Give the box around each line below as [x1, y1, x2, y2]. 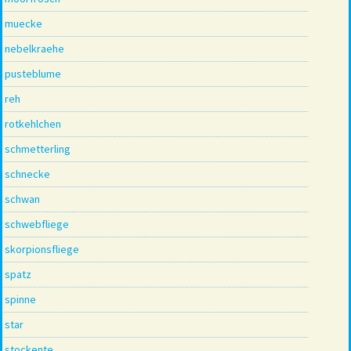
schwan [5, 191, 40, 206]
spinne [5, 291, 36, 306]
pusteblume [5, 66, 61, 81]
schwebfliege [5, 216, 69, 231]
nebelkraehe [5, 41, 64, 56]
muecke [5, 16, 42, 31]
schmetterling [5, 141, 71, 156]
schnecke [5, 166, 50, 181]
